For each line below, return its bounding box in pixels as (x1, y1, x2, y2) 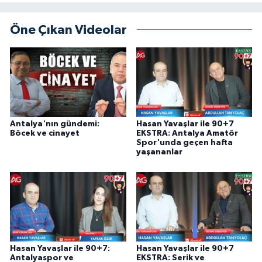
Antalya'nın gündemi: (10, 120, 99, 129)
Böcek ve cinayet (10, 129, 80, 138)
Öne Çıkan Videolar (10, 23, 127, 36)
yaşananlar (136, 148, 182, 157)
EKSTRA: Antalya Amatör (136, 129, 238, 138)
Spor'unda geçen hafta (136, 139, 233, 147)
